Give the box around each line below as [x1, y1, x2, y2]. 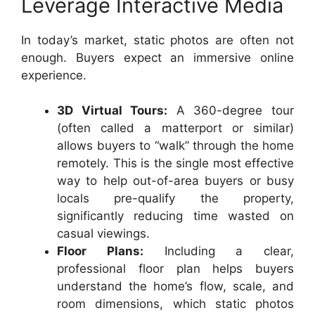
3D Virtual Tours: [57, 103, 168, 117]
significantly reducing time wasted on [57, 209, 294, 223]
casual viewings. [57, 226, 150, 240]
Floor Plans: [57, 244, 143, 258]
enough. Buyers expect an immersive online [21, 50, 294, 65]
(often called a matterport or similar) [57, 121, 294, 135]
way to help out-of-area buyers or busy [57, 174, 294, 188]
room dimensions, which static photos [57, 297, 294, 311]
